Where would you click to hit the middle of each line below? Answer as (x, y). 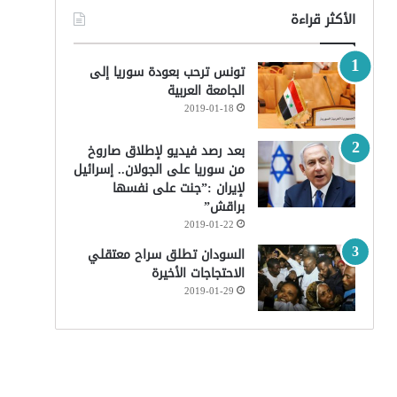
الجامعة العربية (206, 91)
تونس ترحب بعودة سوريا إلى (167, 72)
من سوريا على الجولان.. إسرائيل (159, 170)
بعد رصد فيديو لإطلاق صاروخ (166, 151)
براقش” (224, 207)
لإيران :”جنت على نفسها (178, 188)
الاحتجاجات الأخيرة (198, 273)
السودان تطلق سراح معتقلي (166, 255)
